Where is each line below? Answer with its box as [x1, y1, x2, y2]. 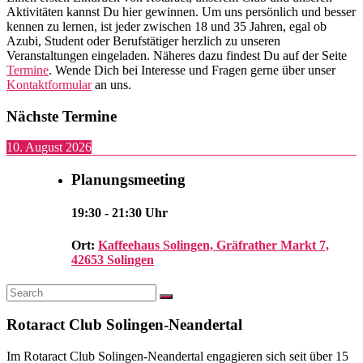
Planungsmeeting [71, 170, 186, 188]
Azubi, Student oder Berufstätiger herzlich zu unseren [6, 33, 280, 48]
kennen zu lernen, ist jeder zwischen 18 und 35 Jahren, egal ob [6, 19, 327, 33]
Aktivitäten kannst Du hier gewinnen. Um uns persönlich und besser [6, 4, 356, 19]
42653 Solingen [71, 252, 154, 267]
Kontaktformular [6, 77, 92, 92]
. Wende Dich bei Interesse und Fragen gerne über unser [49, 62, 335, 77]
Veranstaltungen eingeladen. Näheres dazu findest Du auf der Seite [6, 48, 347, 62]
